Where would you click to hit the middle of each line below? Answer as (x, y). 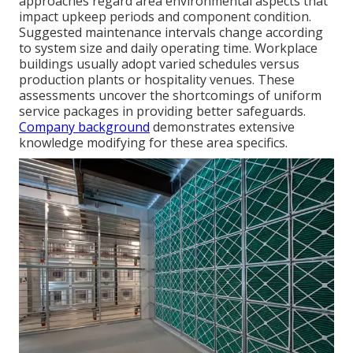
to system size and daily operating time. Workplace (168, 48)
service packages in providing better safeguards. (162, 111)
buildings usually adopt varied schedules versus (159, 64)
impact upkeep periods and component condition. (165, 17)
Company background (84, 127)
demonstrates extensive (222, 127)
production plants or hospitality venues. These (157, 80)
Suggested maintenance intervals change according (171, 33)
